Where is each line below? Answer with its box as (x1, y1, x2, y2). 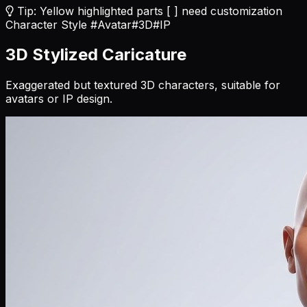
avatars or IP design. (5, 92, 112, 106)
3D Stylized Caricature (5, 45, 186, 65)
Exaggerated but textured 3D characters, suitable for (5, 78, 280, 93)
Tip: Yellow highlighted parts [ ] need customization (14, 3, 282, 18)
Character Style (5, 17, 87, 32)
